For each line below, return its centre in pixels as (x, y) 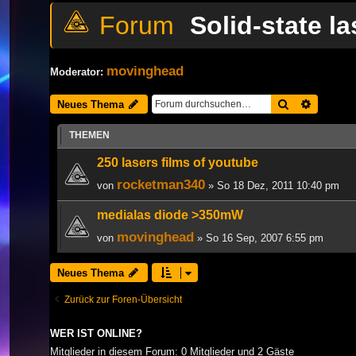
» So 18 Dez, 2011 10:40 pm (272, 185)
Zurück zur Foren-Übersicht (123, 299)
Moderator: (77, 72)
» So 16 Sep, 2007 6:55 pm (259, 238)
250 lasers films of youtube (178, 162)
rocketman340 (161, 184)
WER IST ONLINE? (96, 333)
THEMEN (89, 135)
